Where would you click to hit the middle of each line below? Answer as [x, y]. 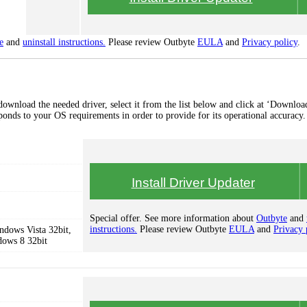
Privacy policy [270, 42]
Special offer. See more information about [173, 218]
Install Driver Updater [193, 183]
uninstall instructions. [64, 42]
